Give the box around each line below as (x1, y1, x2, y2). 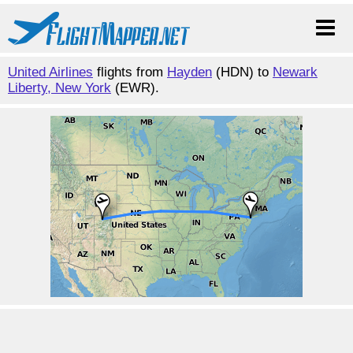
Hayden (167, 65, 212, 80)
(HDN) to (212, 65, 273, 80)
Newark (273, 65, 318, 80)
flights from (93, 65, 167, 80)
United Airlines (8, 65, 93, 80)
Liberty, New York (8, 80, 111, 95)
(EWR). (111, 80, 159, 95)
